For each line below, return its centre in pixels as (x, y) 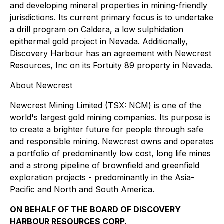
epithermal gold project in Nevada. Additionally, (99, 41)
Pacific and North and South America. (82, 189)
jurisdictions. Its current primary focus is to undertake (112, 17)
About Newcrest (41, 85)
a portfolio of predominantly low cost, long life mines (110, 153)
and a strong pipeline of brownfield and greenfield (105, 165)
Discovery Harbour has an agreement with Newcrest (111, 53)
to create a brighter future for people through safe (107, 129)
